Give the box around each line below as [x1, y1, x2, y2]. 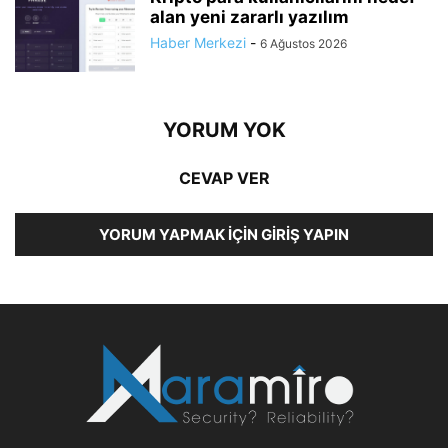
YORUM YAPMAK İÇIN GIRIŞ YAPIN [99, 224, 349, 244]
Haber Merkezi [150, 33, 246, 51]
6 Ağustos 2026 [260, 35, 347, 51]
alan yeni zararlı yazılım [150, 6, 349, 27]
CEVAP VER [178, 167, 270, 188]
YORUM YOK [162, 117, 286, 142]
